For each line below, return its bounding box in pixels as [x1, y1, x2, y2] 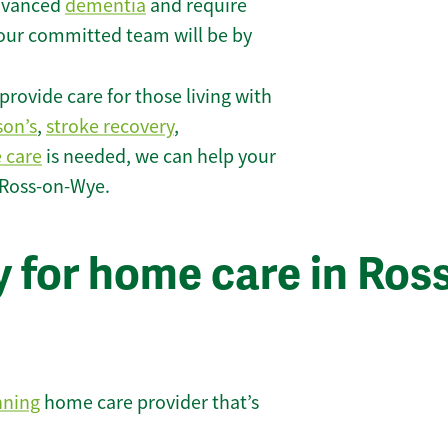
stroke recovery [46, 114, 174, 140]
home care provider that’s [40, 389, 259, 415]
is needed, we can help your [42, 144, 276, 170]
